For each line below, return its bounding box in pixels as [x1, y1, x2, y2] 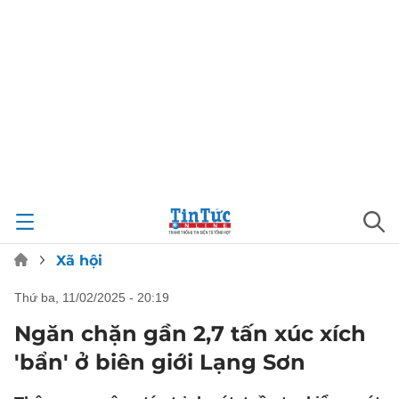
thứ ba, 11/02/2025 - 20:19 [22, 290, 169, 305]
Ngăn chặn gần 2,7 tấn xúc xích [14, 321, 366, 346]
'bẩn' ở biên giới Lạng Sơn [14, 349, 305, 375]
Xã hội [56, 252, 102, 269]
